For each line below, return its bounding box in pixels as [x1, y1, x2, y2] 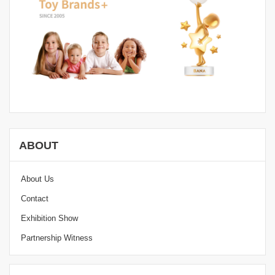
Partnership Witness [21, 233, 93, 242]
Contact [21, 194, 48, 203]
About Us [21, 174, 54, 184]
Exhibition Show [21, 214, 78, 223]
